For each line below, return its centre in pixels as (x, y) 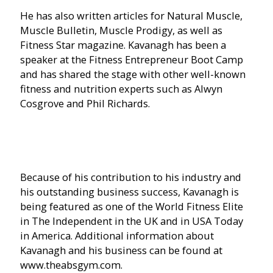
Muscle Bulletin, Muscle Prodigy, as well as (122, 30)
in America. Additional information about (117, 235)
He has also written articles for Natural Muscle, (132, 15)
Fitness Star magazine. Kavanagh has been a (123, 44)
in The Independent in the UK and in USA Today (132, 221)
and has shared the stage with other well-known (133, 74)
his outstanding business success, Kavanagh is (130, 191)
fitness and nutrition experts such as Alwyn (122, 88)
